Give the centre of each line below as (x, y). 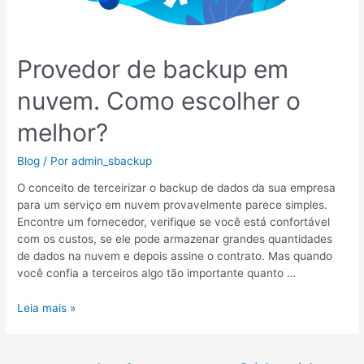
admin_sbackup (112, 160)
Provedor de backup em (153, 69)
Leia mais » (47, 308)
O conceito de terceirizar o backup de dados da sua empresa (177, 188)
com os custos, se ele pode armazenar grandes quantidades (175, 239)
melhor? (63, 132)
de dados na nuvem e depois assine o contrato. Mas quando (175, 256)
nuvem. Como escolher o (159, 100)
